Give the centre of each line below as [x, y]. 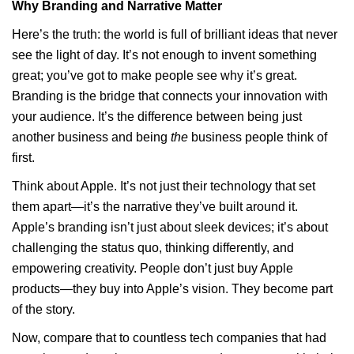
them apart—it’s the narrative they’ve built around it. [155, 207]
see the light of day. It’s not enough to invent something [164, 55]
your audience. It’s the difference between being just [157, 117]
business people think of [258, 137]
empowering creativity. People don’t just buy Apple [153, 268]
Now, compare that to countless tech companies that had [169, 338]
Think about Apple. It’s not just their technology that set [164, 186]
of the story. [43, 309]
